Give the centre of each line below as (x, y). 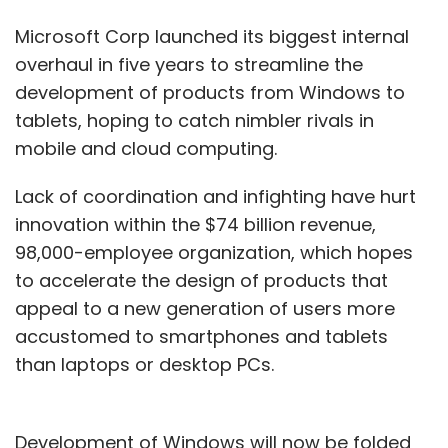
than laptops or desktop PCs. (144, 364)
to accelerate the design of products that (201, 280)
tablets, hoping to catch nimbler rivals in (194, 120)
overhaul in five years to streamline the (189, 64)
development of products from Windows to (210, 92)
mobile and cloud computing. (146, 148)
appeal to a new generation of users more (205, 308)
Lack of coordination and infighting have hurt (215, 196)
